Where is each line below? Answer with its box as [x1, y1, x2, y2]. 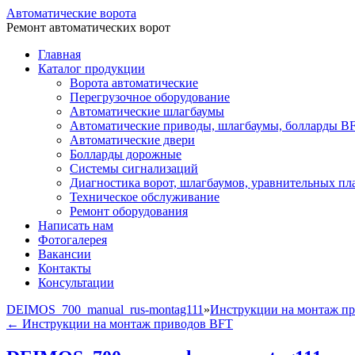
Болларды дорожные [70, 147, 181, 161]
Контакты [38, 261, 91, 275]
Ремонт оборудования [70, 204, 188, 218]
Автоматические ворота [6, 6, 136, 20]
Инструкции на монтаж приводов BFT [19, 317, 233, 330]
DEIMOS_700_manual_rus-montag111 [6, 303, 204, 316]
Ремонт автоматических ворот [6, 21, 170, 34]
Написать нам [38, 219, 113, 232]
